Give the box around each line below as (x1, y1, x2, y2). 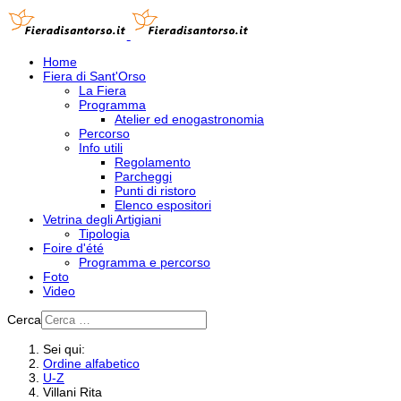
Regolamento (115, 155, 191, 169)
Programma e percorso (79, 255, 210, 269)
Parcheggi (115, 169, 172, 183)
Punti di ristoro (115, 183, 196, 198)
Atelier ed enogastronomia (115, 112, 264, 126)
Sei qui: (43, 342, 92, 356)
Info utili (79, 141, 123, 155)
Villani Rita (43, 385, 102, 399)
